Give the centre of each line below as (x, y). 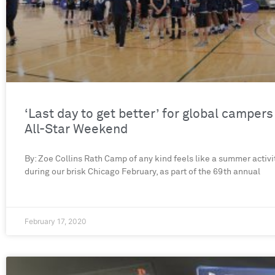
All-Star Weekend (76, 130)
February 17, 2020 (56, 222)
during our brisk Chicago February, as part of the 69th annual (142, 172)
